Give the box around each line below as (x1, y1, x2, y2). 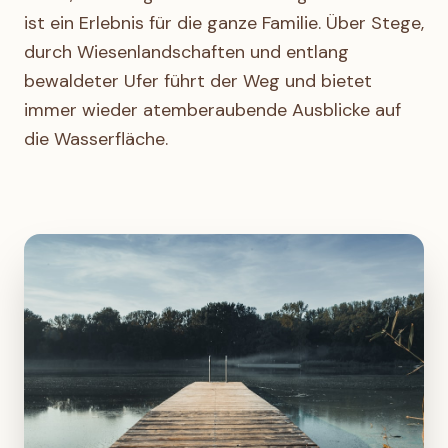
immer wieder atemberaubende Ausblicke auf (24, 98, 401, 122)
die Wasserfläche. (24, 127, 168, 151)
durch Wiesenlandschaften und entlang (24, 40, 349, 64)
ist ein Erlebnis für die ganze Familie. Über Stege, (24, 11, 424, 35)
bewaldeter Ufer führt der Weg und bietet (24, 69, 372, 93)
